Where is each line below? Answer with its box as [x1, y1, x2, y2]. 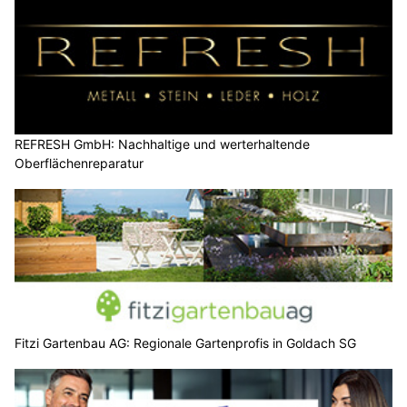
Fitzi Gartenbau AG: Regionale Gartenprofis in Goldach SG [15, 335, 356, 352]
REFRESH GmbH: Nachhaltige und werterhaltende [15, 135, 310, 152]
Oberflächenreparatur [15, 154, 144, 171]
